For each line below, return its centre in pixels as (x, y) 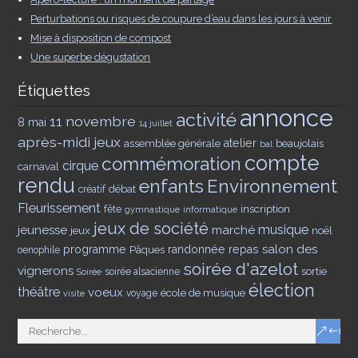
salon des (290, 250)
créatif (92, 190)
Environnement (272, 187)
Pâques (147, 250)
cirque (81, 166)
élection (282, 291)
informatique (211, 210)
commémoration (172, 164)
